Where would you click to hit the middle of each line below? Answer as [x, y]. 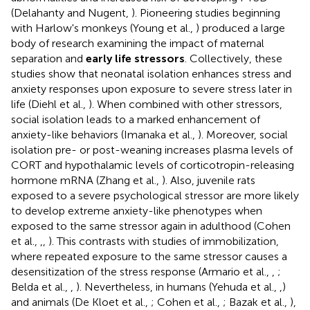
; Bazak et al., [256, 302]
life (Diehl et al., [50, 104]
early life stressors [135, 58]
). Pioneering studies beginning [206, 12]
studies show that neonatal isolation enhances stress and [151, 73]
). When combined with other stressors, [185, 104]
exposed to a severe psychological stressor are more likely [155, 195]
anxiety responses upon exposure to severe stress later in [152, 89]
